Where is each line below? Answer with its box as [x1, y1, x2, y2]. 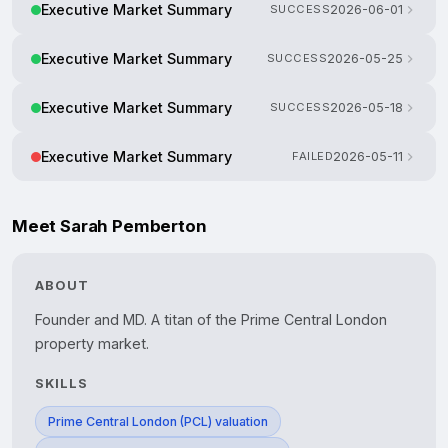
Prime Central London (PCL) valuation [48, 414, 268, 430]
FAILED [292, 149, 333, 164]
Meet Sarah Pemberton [12, 216, 207, 237]
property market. [35, 335, 149, 353]
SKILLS [35, 376, 89, 392]
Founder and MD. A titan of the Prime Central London [35, 311, 387, 329]
